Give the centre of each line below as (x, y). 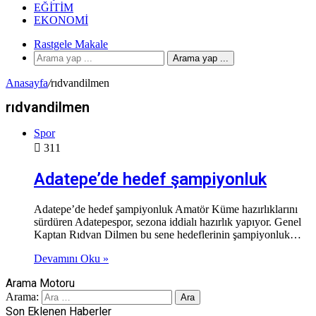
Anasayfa (27, 83)
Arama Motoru (40, 284)
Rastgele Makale (71, 44)
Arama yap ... (201, 58)
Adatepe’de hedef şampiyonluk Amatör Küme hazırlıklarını (166, 209)
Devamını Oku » (71, 259)
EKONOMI (61, 20)
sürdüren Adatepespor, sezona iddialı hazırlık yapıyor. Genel (168, 222)
